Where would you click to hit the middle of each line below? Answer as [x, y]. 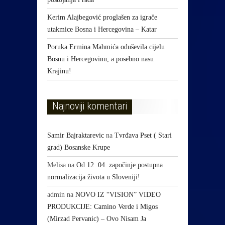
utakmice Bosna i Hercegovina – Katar [102, 29]
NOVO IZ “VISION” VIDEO [118, 195]
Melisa [57, 165]
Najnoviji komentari [90, 106]
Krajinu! [59, 71]
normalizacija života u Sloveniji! [94, 177]
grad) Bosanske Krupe [79, 148]
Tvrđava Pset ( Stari [143, 136]
